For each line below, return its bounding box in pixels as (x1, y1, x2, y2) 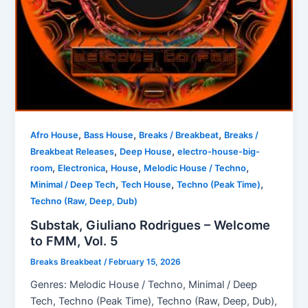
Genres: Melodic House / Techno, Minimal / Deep (30, 278, 258, 291)
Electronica (58, 163, 106, 174)
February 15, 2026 (109, 256, 181, 267)
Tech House (121, 179, 172, 190)
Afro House (30, 130, 79, 141)
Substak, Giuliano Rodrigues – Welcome (30, 217, 271, 232)
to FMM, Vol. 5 (30, 232, 119, 248)
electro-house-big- (177, 146, 261, 157)
